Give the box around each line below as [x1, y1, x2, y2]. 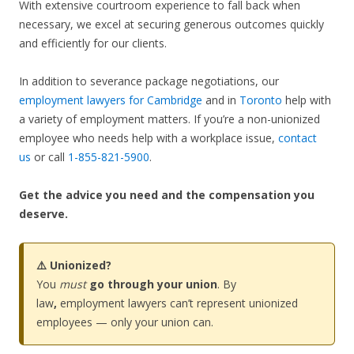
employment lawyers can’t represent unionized [60, 295, 298, 311]
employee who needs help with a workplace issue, [19, 130, 278, 145]
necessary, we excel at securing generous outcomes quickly [19, 16, 324, 32]
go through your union [89, 276, 217, 292]
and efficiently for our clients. [19, 35, 167, 51]
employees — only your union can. [36, 314, 213, 330]
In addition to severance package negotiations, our [19, 73, 279, 88]
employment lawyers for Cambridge [19, 92, 202, 107]
